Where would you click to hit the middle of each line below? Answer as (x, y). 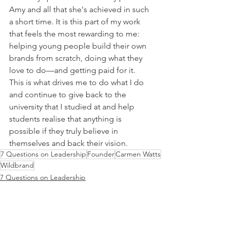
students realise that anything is (66, 119)
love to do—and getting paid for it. (73, 70)
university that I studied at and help (73, 107)
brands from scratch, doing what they (77, 58)
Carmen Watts (138, 154)
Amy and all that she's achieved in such (80, 9)
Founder (101, 154)
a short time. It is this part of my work (76, 22)
